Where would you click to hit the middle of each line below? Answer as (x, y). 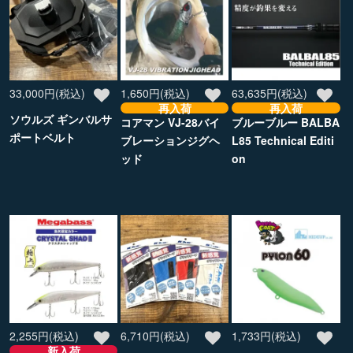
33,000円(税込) (47, 93)
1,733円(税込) (267, 335)
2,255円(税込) (44, 335)
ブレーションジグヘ (171, 140)
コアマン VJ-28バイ (171, 122)
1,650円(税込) (156, 93)
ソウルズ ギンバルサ (61, 119)
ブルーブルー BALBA (286, 122)
